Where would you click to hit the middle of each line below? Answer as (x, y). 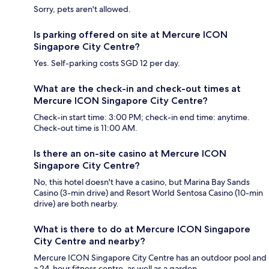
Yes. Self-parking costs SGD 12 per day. (107, 63)
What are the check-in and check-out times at (137, 89)
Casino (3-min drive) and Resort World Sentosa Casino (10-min (148, 193)
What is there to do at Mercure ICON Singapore (142, 229)
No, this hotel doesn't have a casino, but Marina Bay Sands (142, 182)
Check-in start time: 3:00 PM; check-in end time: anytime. (142, 117)
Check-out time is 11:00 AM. (86, 128)
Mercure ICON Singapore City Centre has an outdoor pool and (150, 258)
